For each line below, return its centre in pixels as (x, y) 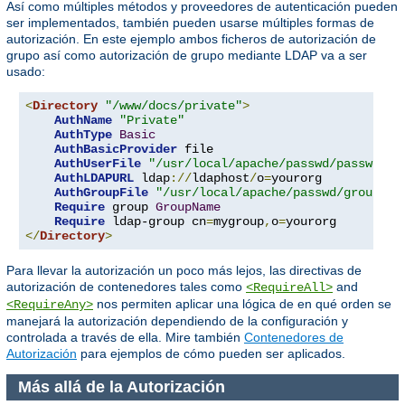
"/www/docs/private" (174, 106)
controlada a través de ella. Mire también (125, 338)
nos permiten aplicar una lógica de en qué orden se (242, 304)
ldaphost (221, 179)
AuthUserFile (98, 164)
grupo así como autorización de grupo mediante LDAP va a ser (187, 56)
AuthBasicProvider (116, 150)
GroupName (188, 207)
